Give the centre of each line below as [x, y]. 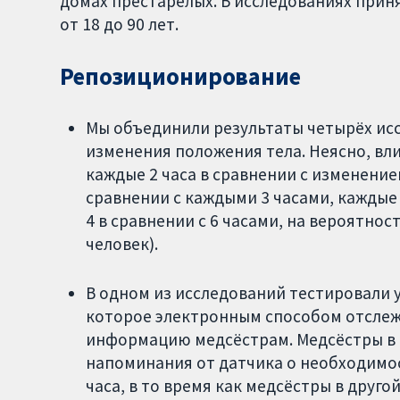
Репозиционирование [180, 77]
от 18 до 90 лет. [120, 25]
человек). [121, 244]
